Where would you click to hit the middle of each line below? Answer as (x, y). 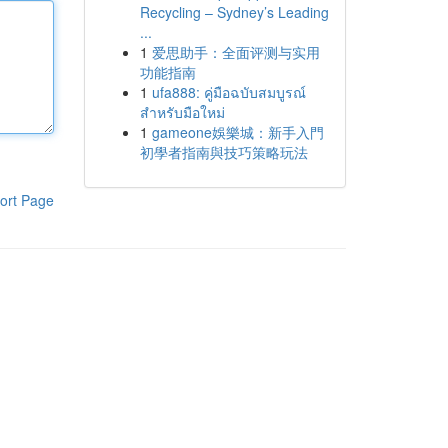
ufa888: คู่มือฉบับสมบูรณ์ (228, 92)
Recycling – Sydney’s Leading (234, 12)
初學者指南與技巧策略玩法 (223, 152)
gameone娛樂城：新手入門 (237, 132)
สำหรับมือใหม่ (182, 112)
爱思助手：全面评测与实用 (235, 52)
